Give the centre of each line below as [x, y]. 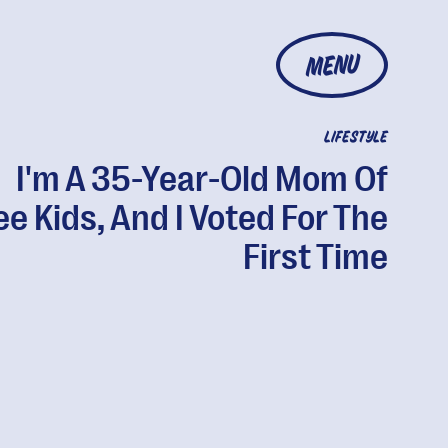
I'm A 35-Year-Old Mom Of [201, 179]
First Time [315, 257]
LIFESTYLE [355, 138]
